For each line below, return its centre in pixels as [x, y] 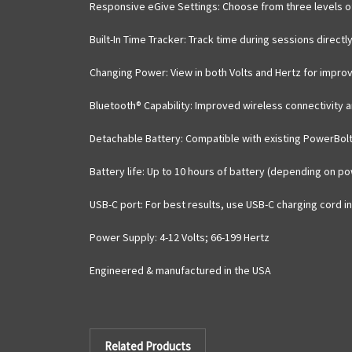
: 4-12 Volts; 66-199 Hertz [212, 237]
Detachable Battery [135, 138]
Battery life [116, 171]
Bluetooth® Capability [140, 105]
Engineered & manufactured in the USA [180, 270]
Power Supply [122, 237]
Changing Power [128, 72]
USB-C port [115, 204]
